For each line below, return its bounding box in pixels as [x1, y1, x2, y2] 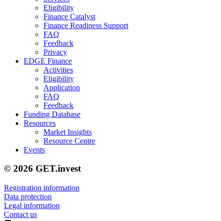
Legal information [4, 201, 60, 210]
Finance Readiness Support [43, 21, 128, 30]
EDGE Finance [24, 56, 72, 65]
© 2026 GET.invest [4, 163, 81, 174]
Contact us [4, 210, 37, 219]
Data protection [4, 192, 52, 201]
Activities [43, 65, 73, 74]
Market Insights [43, 127, 92, 136]
